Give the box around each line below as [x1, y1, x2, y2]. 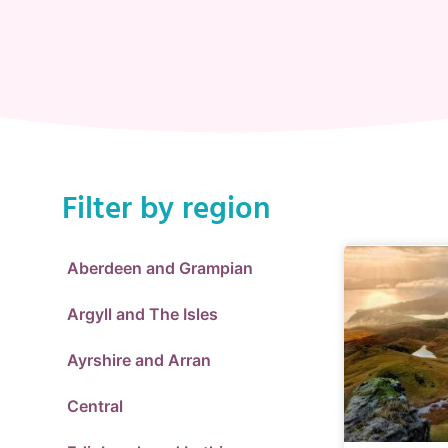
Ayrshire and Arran [67, 350, 211, 370]
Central [67, 396, 123, 416]
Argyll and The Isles [67, 304, 218, 324]
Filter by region [62, 188, 271, 230]
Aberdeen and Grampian [67, 258, 253, 278]
